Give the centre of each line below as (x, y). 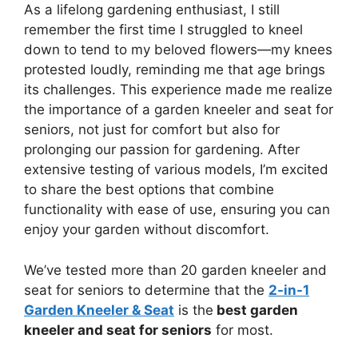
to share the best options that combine (149, 189)
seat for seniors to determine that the (146, 290)
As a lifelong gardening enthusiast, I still (152, 10)
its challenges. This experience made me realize (178, 89)
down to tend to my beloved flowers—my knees (178, 50)
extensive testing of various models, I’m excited (176, 169)
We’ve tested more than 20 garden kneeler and (175, 270)
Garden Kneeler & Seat (99, 310)
